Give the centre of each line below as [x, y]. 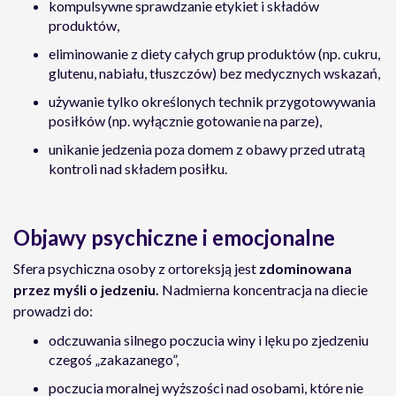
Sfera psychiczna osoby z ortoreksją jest [136, 268]
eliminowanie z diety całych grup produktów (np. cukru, [214, 53]
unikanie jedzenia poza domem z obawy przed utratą [207, 149]
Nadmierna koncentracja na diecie [263, 289]
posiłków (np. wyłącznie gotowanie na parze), [185, 121]
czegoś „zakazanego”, [114, 359]
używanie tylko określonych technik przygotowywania [212, 101]
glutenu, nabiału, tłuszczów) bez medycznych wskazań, [214, 73]
